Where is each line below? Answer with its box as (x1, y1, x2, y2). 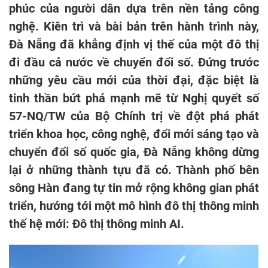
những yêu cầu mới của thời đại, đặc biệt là (9, 73, 259, 87)
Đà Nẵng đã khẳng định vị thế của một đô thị (9, 37, 259, 51)
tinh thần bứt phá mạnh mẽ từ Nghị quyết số (9, 91, 259, 105)
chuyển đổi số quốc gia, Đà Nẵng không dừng (9, 145, 259, 159)
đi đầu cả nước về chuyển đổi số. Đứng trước (9, 55, 259, 69)
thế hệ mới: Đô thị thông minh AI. (9, 217, 184, 231)
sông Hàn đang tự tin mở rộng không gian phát (9, 181, 259, 195)
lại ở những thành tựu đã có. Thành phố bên (9, 163, 259, 177)
